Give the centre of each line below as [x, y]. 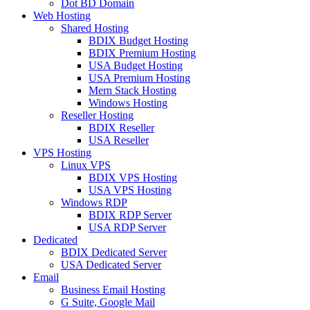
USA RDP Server [127, 227]
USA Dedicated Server [111, 265]
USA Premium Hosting [139, 78]
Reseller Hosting [97, 115]
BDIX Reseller [121, 128]
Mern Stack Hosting [133, 90]
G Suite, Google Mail [108, 302]
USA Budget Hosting [136, 65]
